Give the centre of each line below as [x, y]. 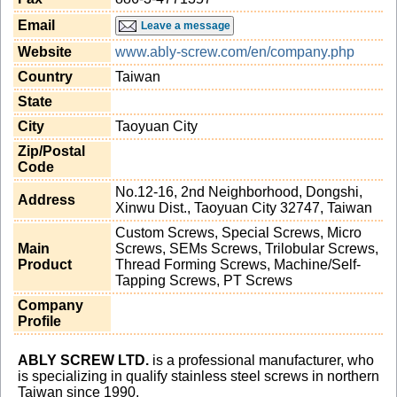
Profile [39, 321]
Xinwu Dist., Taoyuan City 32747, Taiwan [243, 207]
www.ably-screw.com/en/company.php [234, 51]
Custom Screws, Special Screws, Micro [238, 232]
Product [44, 264]
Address [46, 199]
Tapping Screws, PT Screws [203, 280]
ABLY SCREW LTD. [83, 360]
